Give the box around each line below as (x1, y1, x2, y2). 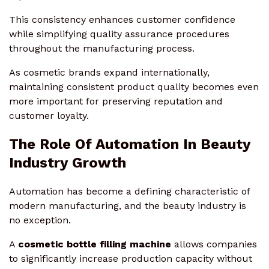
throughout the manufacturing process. (9, 42, 195, 54)
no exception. (9, 214, 71, 226)
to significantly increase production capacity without (9, 252, 252, 264)
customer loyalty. (9, 109, 89, 121)
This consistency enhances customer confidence (9, 13, 235, 25)
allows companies (171, 238, 257, 250)
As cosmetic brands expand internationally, (9, 66, 210, 78)
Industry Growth (9, 154, 126, 171)
